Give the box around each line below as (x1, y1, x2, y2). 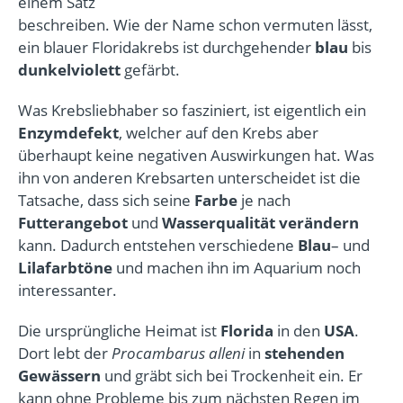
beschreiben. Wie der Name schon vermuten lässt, (18, 13, 372, 35)
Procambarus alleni (112, 342, 245, 363)
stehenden (264, 342, 345, 363)
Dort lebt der (18, 342, 112, 363)
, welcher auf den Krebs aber (119, 121, 318, 143)
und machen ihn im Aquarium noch (112, 256, 361, 278)
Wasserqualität (162, 211, 275, 233)
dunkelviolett (18, 58, 121, 80)
